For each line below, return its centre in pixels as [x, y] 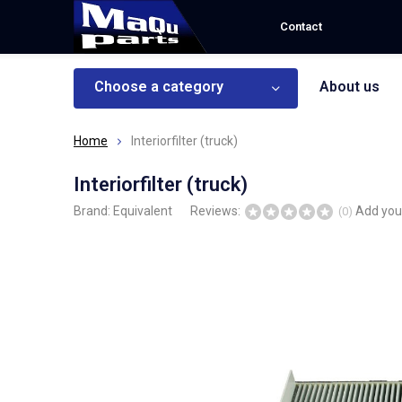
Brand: [93, 211]
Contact [301, 26]
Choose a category [159, 87]
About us [350, 87]
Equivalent [143, 211]
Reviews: [217, 211]
